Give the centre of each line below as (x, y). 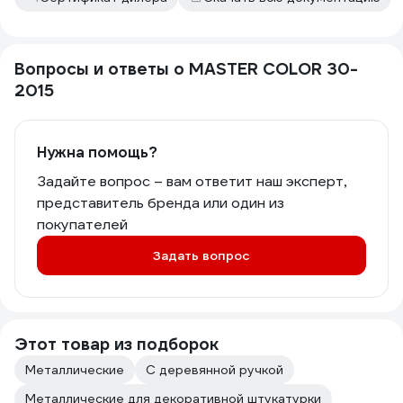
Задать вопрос (201, 255)
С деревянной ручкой (215, 370)
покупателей (82, 224)
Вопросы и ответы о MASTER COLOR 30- (186, 69)
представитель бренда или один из (161, 203)
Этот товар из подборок (116, 344)
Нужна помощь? (97, 152)
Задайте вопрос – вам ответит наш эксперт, (192, 181)
